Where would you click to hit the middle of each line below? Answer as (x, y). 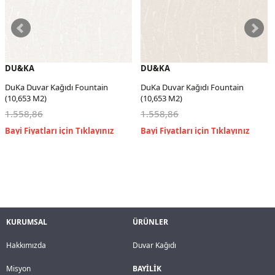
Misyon (18, 268)
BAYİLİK (147, 268)
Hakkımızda (26, 245)
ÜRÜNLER (151, 222)
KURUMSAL (27, 222)
